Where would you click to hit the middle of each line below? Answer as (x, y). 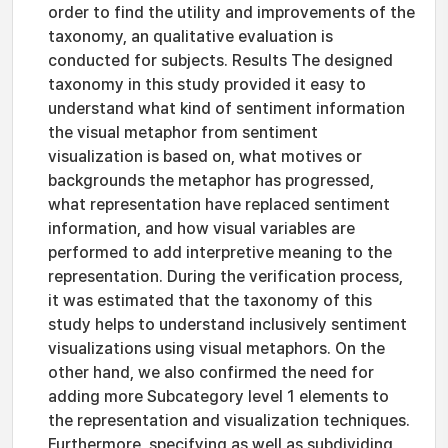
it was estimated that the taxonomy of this (210, 300)
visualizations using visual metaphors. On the (216, 348)
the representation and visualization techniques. (229, 420)
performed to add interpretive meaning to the (220, 252)
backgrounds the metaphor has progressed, (211, 180)
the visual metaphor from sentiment (183, 132)
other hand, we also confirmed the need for (211, 372)
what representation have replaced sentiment (219, 204)
